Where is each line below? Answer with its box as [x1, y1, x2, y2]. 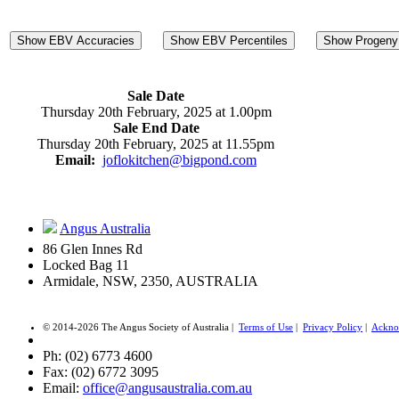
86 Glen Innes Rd [43, 241, 142, 257]
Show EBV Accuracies [17, 34, 134, 48]
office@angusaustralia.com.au [83, 380, 252, 396]
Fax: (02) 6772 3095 [43, 364, 159, 380]
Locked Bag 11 [43, 257, 129, 273]
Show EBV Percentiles [170, 34, 288, 48]
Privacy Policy [303, 322, 362, 333]
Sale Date [127, 88, 184, 104]
